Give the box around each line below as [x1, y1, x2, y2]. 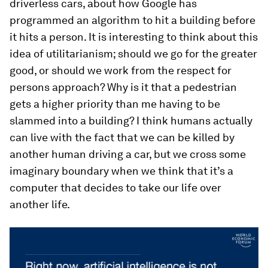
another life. [10, 197, 70, 211]
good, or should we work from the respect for [10, 63, 232, 77]
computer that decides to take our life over [10, 181, 221, 194]
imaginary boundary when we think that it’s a [10, 164, 233, 177]
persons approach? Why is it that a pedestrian [10, 80, 237, 93]
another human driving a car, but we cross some [10, 147, 246, 160]
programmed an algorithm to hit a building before [10, 13, 255, 26]
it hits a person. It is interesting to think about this [10, 30, 258, 43]
